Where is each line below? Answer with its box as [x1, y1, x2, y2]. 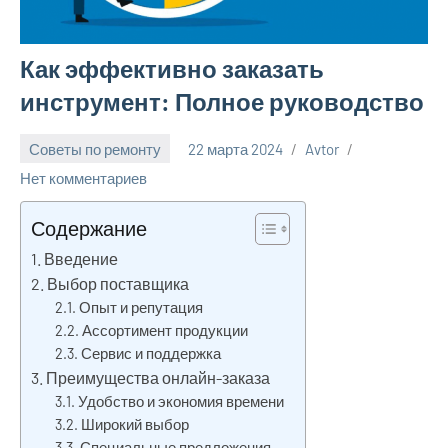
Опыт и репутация [79, 298, 204, 317]
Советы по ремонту [29, 139, 161, 158]
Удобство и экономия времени [78, 392, 285, 411]
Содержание [31, 216, 147, 241]
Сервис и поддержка [81, 344, 222, 363]
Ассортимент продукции [82, 321, 249, 340]
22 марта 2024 [188, 139, 283, 158]
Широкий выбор [81, 415, 190, 434]
